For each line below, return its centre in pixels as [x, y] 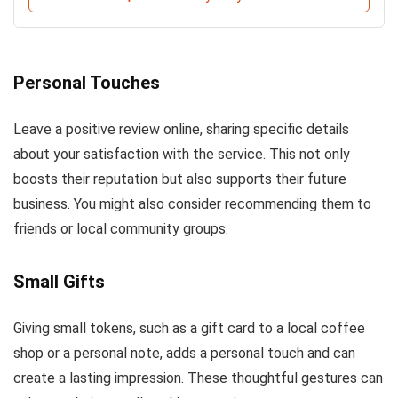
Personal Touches [87, 83]
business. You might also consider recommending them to [192, 204]
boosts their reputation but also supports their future [180, 179]
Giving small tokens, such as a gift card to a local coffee [189, 329]
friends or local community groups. [121, 229]
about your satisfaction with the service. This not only [182, 155]
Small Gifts [59, 282]
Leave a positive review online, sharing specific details [181, 130]
